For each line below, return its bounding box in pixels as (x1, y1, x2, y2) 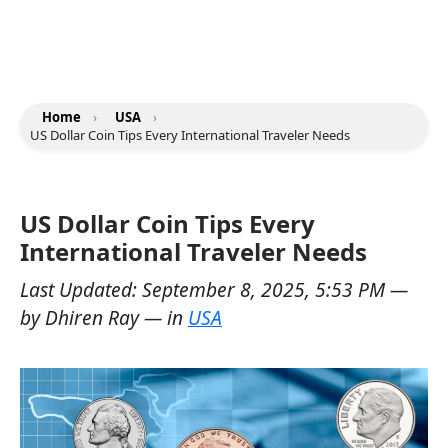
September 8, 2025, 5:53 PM (142, 276, 390, 303)
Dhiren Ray (45, 304, 139, 331)
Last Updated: (20, 276, 142, 303)
